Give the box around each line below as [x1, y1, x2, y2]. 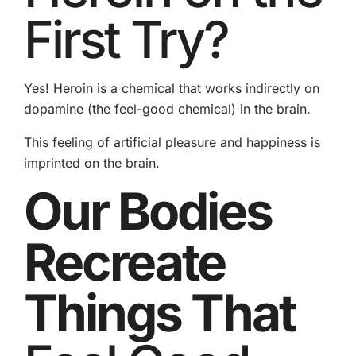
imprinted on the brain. [23, 155, 160, 172]
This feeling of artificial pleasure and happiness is [23, 134, 320, 151]
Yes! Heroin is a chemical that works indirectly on [23, 80, 319, 97]
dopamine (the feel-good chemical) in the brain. [23, 101, 311, 118]
